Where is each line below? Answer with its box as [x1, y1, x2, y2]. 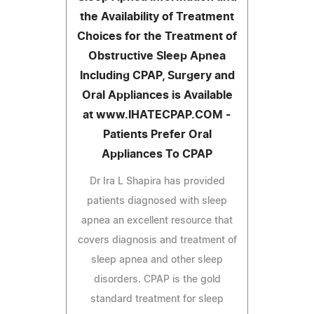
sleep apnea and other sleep [91, 254, 223, 265]
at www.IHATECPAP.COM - [83, 109, 231, 121]
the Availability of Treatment [80, 11, 234, 22]
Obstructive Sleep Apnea [88, 50, 226, 62]
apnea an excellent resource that [81, 215, 233, 226]
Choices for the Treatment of [77, 30, 237, 42]
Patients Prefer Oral [102, 128, 212, 140]
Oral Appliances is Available [81, 89, 233, 101]
